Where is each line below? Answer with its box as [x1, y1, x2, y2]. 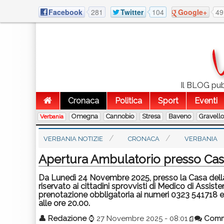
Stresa [142, 112, 160, 120]
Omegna [71, 112, 98, 120]
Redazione [48, 214, 86, 223]
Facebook [48, 6, 82, 17]
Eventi [194, 96, 217, 105]
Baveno [168, 112, 191, 120]
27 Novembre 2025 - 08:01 [96, 214, 187, 223]
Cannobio [106, 112, 134, 120]
